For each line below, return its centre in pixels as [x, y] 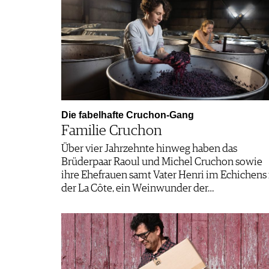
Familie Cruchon [112, 131]
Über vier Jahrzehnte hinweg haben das [149, 149]
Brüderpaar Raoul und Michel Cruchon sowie [162, 162]
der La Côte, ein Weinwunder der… [138, 188]
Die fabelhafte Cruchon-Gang [128, 115]
